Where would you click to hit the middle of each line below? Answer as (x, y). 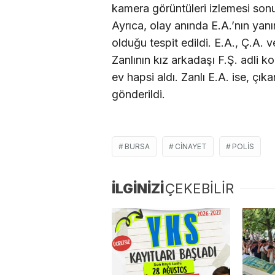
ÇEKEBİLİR (199, 188)
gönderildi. (138, 95)
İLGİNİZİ (138, 188)
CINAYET (191, 146)
